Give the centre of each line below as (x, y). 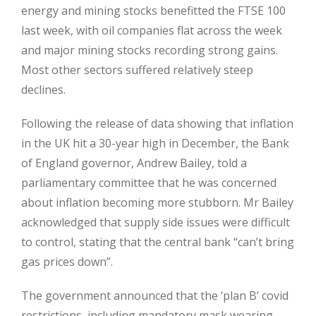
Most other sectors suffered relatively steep (137, 70)
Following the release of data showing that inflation (157, 123)
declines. (43, 90)
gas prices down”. (67, 262)
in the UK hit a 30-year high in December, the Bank (155, 143)
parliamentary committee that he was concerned (149, 183)
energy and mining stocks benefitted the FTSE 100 (153, 11)
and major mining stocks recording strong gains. (150, 50)
